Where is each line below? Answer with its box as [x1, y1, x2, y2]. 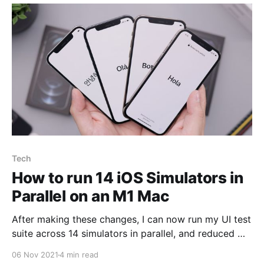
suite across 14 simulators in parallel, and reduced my [12, 227, 251, 240]
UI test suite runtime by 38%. [12, 242, 141, 254]
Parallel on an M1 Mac [12, 187, 170, 206]
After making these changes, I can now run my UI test [12, 213, 251, 226]
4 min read [60, 250, 98, 260]
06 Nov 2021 [12, 250, 58, 260]
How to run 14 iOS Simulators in [12, 169, 243, 187]
